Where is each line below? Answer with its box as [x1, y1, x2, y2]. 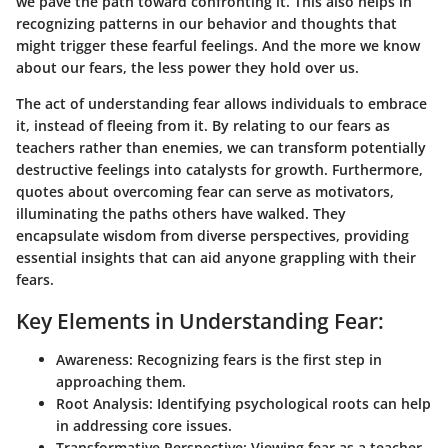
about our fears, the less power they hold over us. [16, 58, 359, 77]
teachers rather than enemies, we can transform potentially [16, 138, 426, 157]
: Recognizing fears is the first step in [129, 349, 382, 369]
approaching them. [56, 371, 186, 391]
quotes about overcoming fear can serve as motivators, [16, 182, 394, 201]
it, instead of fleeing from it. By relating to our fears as [16, 116, 390, 135]
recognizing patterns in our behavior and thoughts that [16, 14, 397, 33]
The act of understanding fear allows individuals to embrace [16, 94, 427, 113]
